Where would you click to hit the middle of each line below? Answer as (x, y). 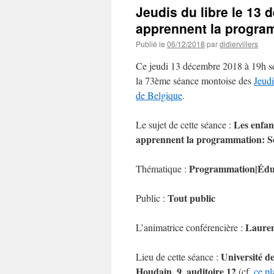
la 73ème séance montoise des (195, 80)
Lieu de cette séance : (178, 257)
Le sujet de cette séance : (185, 124)
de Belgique (159, 95)
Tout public (191, 198)
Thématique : (162, 168)
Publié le (150, 44)
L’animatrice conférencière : (191, 227)
